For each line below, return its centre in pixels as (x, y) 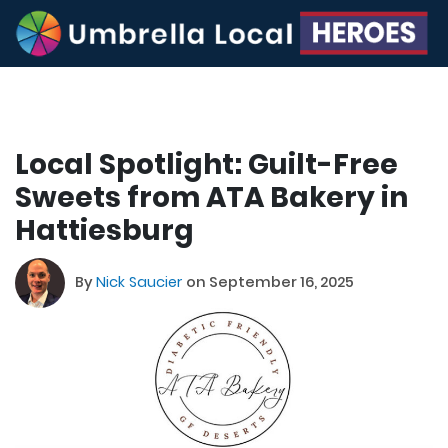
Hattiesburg (104, 230)
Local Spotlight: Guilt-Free (206, 164)
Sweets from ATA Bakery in (211, 197)
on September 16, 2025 (270, 282)
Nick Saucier (141, 282)
